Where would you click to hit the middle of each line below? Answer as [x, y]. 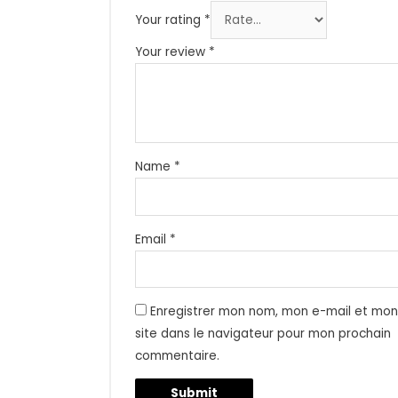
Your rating [170, 20]
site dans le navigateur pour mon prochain [263, 333]
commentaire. [178, 355]
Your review [172, 52]
